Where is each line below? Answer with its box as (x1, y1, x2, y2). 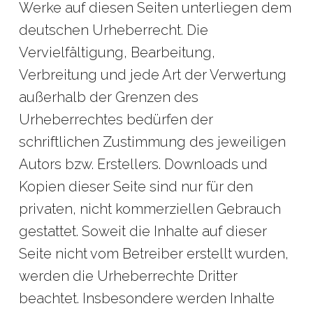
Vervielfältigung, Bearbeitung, (18, 44, 215, 61)
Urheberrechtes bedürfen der (18, 111, 213, 128)
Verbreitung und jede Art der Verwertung (18, 66, 286, 83)
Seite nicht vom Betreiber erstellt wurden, (18, 245, 289, 262)
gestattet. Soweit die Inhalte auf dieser (18, 223, 267, 240)
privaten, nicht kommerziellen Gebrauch (18, 201, 281, 217)
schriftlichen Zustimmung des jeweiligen (18, 133, 286, 150)
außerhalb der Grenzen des (18, 89, 198, 105)
